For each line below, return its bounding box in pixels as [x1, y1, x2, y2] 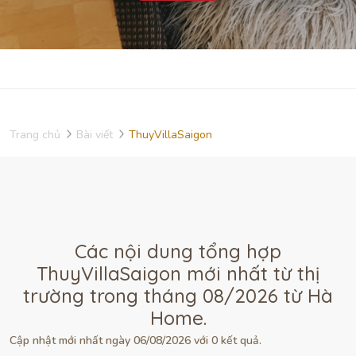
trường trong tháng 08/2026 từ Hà [23, 283, 333, 308]
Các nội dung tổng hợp [75, 238, 281, 263]
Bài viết [76, 127, 113, 143]
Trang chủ [10, 127, 60, 143]
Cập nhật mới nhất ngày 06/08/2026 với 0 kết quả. [10, 332, 261, 348]
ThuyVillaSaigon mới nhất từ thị [37, 261, 319, 285]
